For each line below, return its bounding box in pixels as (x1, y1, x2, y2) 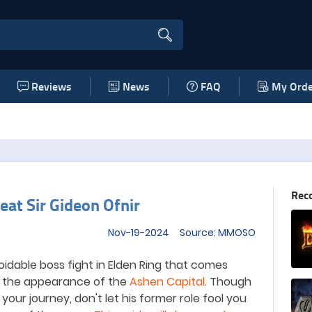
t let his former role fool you (97, 290, 247, 306)
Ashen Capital (130, 274, 205, 290)
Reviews (31, 78, 72, 94)
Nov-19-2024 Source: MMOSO (108, 226, 256, 240)
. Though (205, 274, 251, 290)
